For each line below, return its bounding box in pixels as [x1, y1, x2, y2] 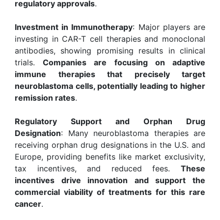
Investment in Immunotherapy [15, 22, 133, 32]
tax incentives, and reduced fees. [15, 163, 181, 173]
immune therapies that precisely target [15, 69, 205, 79]
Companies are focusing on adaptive [43, 57, 206, 67]
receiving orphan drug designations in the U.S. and [15, 139, 205, 150]
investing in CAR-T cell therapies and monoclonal [15, 33, 205, 44]
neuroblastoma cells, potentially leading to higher [15, 81, 205, 91]
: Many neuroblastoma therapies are [61, 128, 205, 138]
